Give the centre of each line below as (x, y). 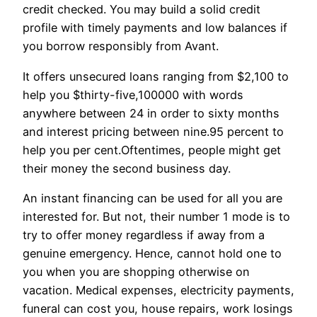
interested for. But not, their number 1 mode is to (156, 217)
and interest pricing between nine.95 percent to (153, 131)
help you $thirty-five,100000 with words (133, 94)
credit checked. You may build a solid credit (142, 10)
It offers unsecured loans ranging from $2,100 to (156, 76)
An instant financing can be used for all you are (152, 198)
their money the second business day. (127, 168)
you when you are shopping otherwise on (136, 272)
